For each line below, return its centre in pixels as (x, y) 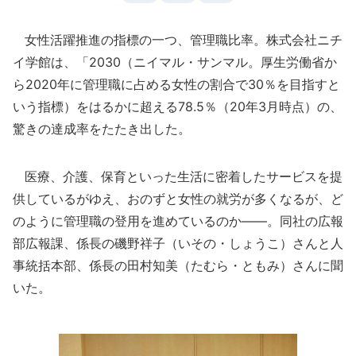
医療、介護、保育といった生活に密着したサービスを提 (178, 176)
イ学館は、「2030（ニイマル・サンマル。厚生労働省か (175, 62)
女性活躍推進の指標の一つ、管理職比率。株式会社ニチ (178, 40)
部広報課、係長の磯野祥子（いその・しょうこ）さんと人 (178, 243)
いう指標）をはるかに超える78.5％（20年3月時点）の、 (178, 106)
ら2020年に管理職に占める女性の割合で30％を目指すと (176, 84)
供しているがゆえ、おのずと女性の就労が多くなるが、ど (178, 199)
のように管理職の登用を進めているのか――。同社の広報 (178, 221)
